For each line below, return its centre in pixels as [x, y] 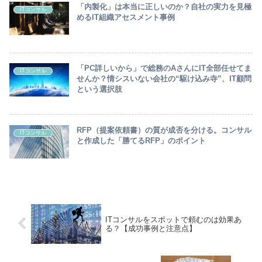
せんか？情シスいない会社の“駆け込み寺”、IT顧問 [164, 79]
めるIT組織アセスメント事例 [126, 17]
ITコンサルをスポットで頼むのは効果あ [173, 219]
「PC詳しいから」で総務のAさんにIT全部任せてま [164, 68]
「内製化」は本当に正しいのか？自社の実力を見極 [164, 6]
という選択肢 [100, 89]
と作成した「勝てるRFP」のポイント [142, 140]
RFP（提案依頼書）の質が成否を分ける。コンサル [164, 130]
